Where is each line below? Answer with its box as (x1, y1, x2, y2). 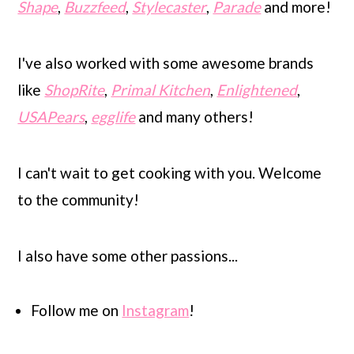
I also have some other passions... (17, 247, 239, 265)
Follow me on (31, 301, 122, 319)
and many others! (135, 107, 254, 126)
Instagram (122, 301, 190, 319)
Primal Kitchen (111, 81, 211, 99)
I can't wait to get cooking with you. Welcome (17, 164, 322, 182)
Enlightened (217, 81, 298, 99)
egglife (91, 107, 136, 126)
